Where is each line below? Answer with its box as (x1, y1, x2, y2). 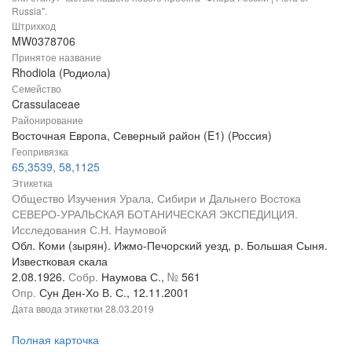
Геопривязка (12, 144, 68, 158)
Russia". (12, 3, 47, 17)
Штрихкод (12, 18, 56, 32)
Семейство (12, 81, 61, 95)
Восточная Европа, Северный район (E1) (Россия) (12, 126, 272, 143)
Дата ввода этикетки (12, 301, 105, 315)
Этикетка (12, 175, 53, 189)
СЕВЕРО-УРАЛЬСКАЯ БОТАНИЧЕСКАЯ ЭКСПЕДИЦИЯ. (12, 205, 298, 222)
